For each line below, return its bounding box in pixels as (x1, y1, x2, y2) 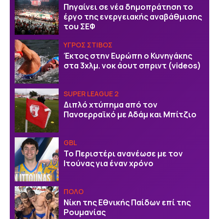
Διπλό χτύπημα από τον (64, 99, 157, 110)
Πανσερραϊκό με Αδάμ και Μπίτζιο (64, 109, 197, 120)
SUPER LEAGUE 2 (64, 89, 119, 99)
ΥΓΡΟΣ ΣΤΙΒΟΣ (64, 40, 112, 50)
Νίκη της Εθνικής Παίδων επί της (64, 197, 191, 208)
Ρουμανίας (64, 206, 106, 218)
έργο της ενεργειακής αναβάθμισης (64, 11, 202, 22)
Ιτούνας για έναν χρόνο (64, 157, 153, 169)
